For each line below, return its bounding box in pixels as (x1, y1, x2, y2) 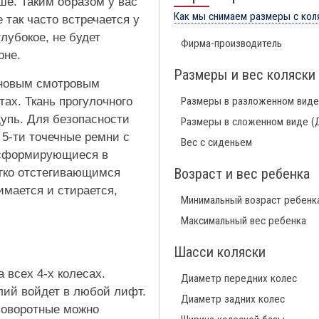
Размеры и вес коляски (174, 66, 315, 83)
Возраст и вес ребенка (174, 164, 310, 182)
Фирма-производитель (181, 36, 282, 50)
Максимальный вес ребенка (181, 214, 306, 227)
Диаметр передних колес (181, 271, 297, 285)
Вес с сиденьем (181, 135, 252, 149)
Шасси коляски (174, 243, 266, 261)
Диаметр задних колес (181, 292, 285, 305)
